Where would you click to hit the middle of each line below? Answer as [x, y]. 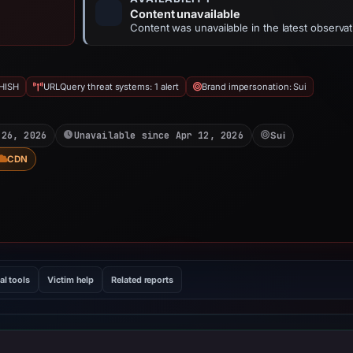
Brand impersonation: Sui [255, 87]
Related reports [142, 280]
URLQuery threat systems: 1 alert [111, 87]
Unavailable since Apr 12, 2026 [158, 135]
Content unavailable [185, 14]
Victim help [71, 280]
